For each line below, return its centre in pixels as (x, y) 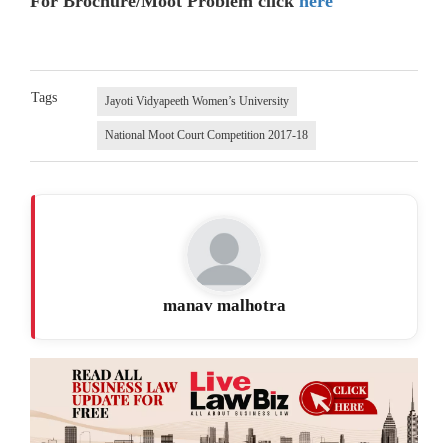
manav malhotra (224, 305)
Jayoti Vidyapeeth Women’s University (196, 100)
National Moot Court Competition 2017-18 (206, 134)
